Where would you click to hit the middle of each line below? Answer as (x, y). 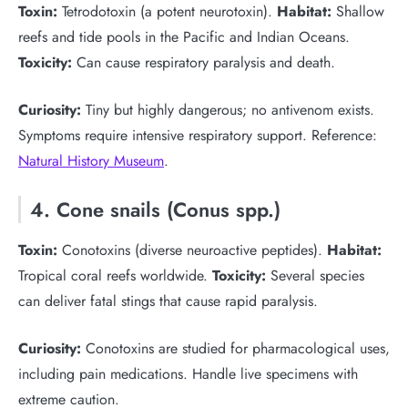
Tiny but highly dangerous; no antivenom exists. (228, 110)
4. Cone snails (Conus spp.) (155, 209)
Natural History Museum (91, 161)
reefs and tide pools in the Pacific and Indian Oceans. (184, 37)
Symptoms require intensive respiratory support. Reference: (198, 135)
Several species (315, 275)
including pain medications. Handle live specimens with (188, 374)
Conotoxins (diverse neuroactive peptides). (192, 250)
